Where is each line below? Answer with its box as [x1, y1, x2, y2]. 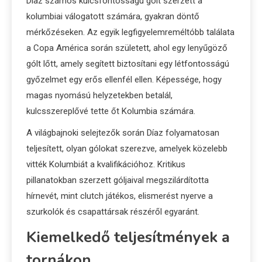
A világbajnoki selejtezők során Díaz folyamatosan [26, 127, 219, 139]
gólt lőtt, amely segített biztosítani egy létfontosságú [26, 58, 229, 70]
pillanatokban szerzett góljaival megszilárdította [26, 175, 209, 186]
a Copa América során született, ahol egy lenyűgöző [26, 43, 227, 54]
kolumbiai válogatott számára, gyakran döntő [26, 11, 199, 22]
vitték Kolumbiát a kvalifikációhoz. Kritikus [26, 159, 185, 170]
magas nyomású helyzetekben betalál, [26, 90, 173, 101]
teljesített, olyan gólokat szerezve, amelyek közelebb [26, 143, 227, 154]
